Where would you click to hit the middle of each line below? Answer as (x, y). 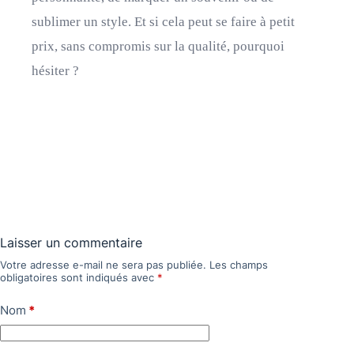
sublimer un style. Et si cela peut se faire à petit (163, 22)
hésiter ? (55, 71)
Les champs (239, 265)
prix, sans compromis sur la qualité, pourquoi (158, 46)
